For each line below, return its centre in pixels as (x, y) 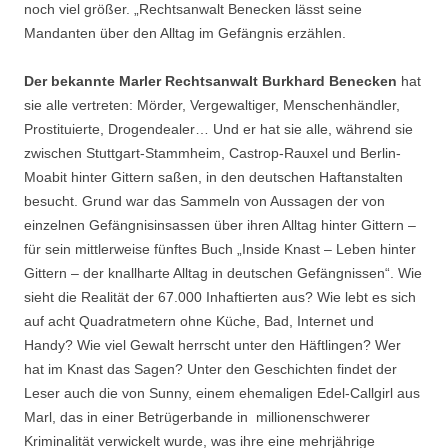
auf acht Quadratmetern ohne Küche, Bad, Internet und (199, 320)
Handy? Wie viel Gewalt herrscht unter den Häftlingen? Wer (212, 344)
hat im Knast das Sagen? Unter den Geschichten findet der (210, 368)
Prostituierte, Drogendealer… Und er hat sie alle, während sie (218, 128)
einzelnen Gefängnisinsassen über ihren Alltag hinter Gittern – (220, 224)
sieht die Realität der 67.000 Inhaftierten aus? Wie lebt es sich (220, 296)
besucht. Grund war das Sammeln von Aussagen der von (204, 200)
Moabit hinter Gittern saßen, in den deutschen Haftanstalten (213, 176)
